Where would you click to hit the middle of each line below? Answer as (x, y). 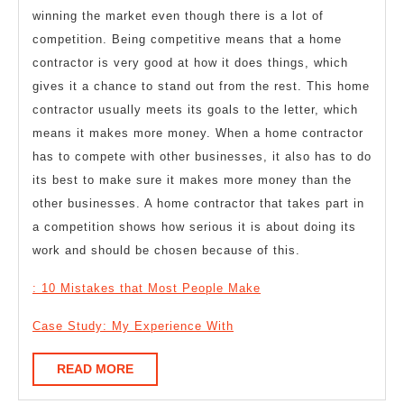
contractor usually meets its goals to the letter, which (195, 110)
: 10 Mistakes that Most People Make (147, 289)
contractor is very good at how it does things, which (190, 63)
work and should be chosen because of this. (166, 251)
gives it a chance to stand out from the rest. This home (201, 87)
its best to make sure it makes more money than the (192, 180)
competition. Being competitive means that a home (187, 40)
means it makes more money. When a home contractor (198, 133)
